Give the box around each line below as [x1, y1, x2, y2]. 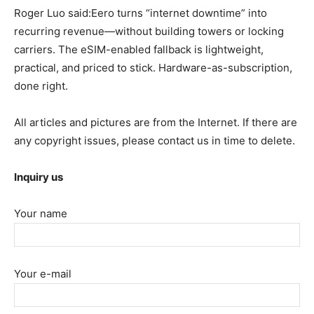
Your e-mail [14, 266, 71, 280]
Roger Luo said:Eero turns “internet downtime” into [14, 6, 267, 20]
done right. [14, 78, 68, 93]
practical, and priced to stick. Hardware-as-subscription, [14, 60, 292, 74]
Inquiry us [14, 170, 63, 184]
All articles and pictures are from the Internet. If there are [14, 115, 297, 129]
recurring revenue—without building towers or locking [14, 24, 284, 38]
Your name [14, 206, 67, 220]
